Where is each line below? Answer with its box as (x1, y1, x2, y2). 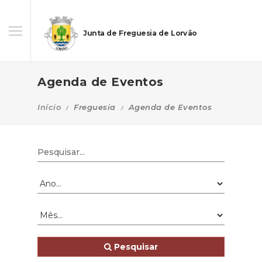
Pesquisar (112, 242, 158, 252)
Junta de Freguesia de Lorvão (83, 29, 197, 38)
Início (37, 102, 61, 112)
